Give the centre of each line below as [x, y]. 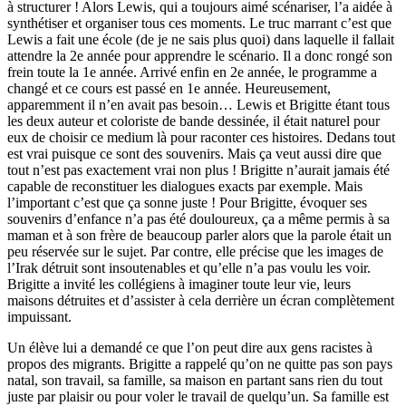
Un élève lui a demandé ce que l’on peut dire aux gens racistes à [190, 347]
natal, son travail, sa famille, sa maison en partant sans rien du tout [195, 380]
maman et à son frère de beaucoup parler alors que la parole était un [199, 235]
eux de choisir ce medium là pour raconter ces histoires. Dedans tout [201, 137]
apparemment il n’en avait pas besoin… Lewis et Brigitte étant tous [198, 104]
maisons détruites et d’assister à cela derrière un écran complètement [201, 300]
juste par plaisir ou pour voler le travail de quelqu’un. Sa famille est [198, 396]
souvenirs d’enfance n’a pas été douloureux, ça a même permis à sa [198, 218]
